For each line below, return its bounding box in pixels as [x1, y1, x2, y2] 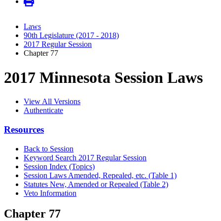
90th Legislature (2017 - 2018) [24, 31, 119, 40]
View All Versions [24, 97, 80, 106]
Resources [4, 124, 44, 135]
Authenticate [24, 106, 63, 115]
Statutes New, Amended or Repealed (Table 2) [24, 180, 168, 188]
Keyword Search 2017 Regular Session [24, 153, 147, 162]
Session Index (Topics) [24, 162, 95, 171]
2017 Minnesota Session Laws [4, 68, 203, 86]
